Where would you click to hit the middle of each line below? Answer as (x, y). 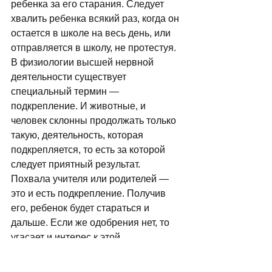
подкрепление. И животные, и (80, 106)
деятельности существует (70, 77)
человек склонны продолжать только (95, 121)
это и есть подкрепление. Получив (90, 193)
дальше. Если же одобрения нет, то (91, 223)
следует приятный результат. (77, 164)
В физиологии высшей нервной (83, 62)
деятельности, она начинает (75, 252)
